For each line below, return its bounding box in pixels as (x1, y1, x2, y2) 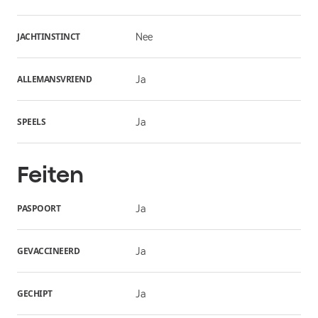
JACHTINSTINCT (17, 30, 80, 43)
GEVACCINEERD (17, 244, 79, 257)
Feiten (17, 160, 84, 188)
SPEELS (17, 115, 45, 128)
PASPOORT (17, 202, 60, 214)
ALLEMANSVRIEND (17, 72, 92, 85)
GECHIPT (17, 287, 53, 300)
